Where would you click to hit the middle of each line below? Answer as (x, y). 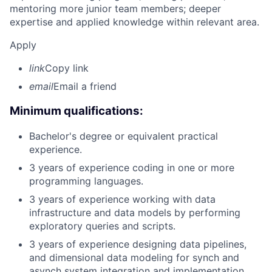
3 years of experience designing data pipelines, (138, 244)
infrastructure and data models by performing (135, 212)
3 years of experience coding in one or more (132, 167)
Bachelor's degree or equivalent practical (124, 136)
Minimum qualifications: (76, 111)
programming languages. (86, 181)
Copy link (67, 68)
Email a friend (85, 87)
